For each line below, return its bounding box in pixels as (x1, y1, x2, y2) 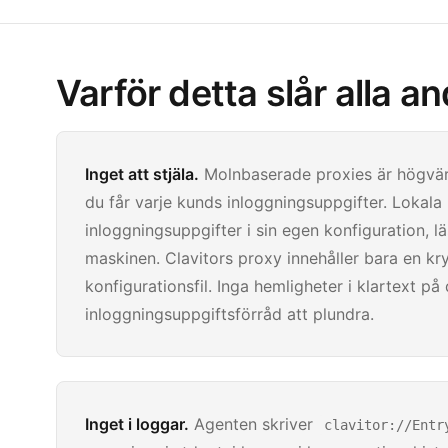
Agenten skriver (189, 414, 318, 434)
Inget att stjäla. (85, 164, 199, 184)
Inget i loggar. (85, 414, 189, 434)
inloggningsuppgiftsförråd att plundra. (85, 304, 374, 324)
